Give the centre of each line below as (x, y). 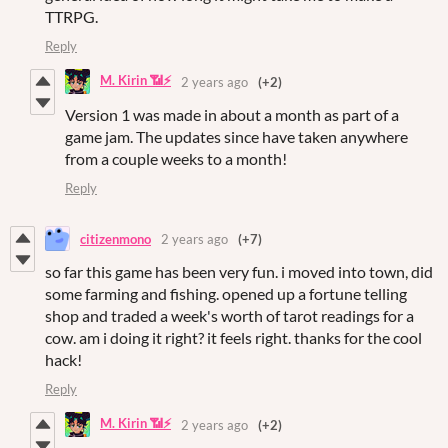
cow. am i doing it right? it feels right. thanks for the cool (233, 338)
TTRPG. (71, 17)
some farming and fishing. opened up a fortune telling (226, 294)
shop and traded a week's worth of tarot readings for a (229, 316)
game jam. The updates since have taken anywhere (236, 137)
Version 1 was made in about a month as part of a (232, 115)
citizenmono (115, 238)
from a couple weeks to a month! (176, 159)
